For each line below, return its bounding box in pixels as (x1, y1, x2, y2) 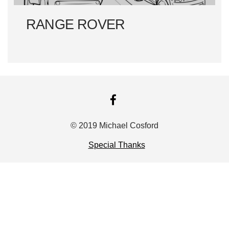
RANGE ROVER (26, 16, 125, 32)
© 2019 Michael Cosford (71, 121, 158, 130)
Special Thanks (88, 141, 145, 149)
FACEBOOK (116, 94, 158, 106)
